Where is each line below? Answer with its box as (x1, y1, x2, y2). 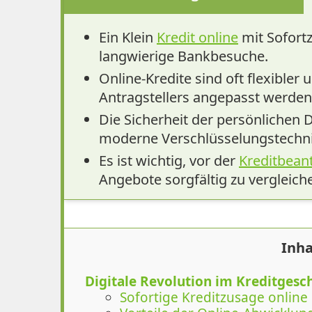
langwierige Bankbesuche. (99, 46, 268, 65)
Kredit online (157, 27, 238, 47)
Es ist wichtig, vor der (99, 150, 239, 170)
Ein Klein (99, 27, 157, 47)
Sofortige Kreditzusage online (120, 288, 308, 306)
